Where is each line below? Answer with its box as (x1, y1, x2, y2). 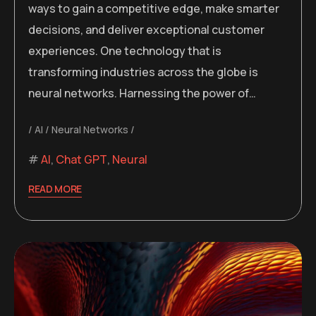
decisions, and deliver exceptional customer (28, 21, 265, 37)
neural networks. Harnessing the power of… (28, 85, 256, 101)
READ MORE (28, 181, 83, 195)
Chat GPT (56, 151, 107, 167)
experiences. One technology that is (28, 42, 221, 59)
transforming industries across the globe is (28, 63, 258, 80)
